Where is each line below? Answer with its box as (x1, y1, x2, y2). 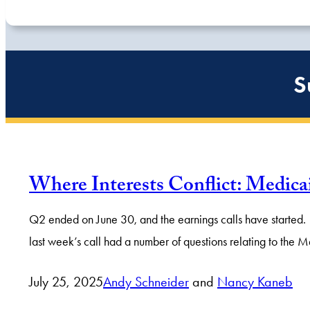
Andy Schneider (103, 273, 189, 291)
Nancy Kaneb (217, 273, 293, 291)
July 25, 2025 (29, 273, 103, 291)
